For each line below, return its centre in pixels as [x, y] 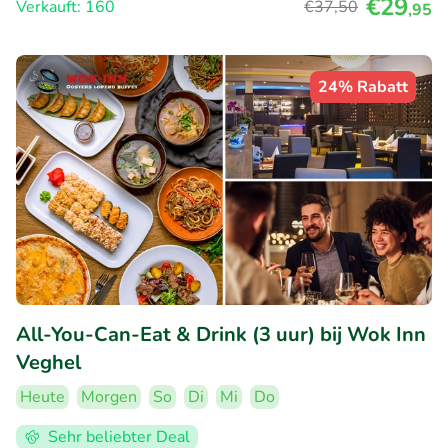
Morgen [109, 396]
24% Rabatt [363, 87]
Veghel [48, 362]
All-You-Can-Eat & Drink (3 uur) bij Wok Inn [221, 334]
